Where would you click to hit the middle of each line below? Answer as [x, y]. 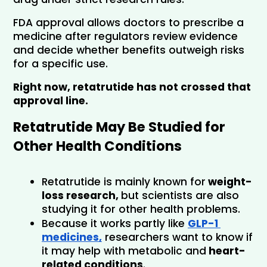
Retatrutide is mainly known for [124, 181]
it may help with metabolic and [124, 251]
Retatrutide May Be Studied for [119, 127]
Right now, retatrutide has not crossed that [132, 87]
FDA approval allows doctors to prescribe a [128, 22]
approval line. [51, 100]
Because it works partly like [113, 223]
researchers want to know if [177, 237]
